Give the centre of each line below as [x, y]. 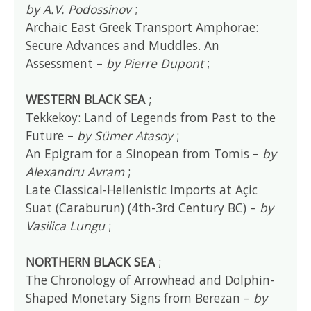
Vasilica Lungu [66, 225]
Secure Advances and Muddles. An [123, 45]
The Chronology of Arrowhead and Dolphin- [150, 279]
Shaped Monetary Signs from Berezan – [140, 297]
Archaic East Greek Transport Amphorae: [142, 27]
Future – [52, 135]
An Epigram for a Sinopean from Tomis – [144, 153]
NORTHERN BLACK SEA [91, 261]
